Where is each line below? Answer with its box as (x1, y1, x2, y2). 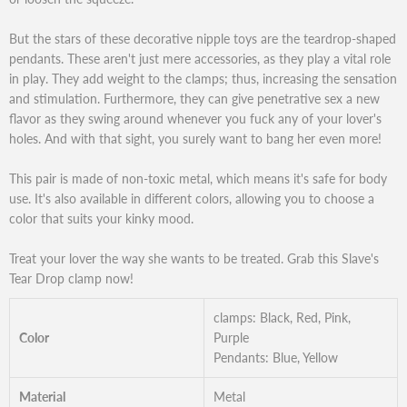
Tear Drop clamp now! (9, 270, 134, 286)
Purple (213, 329, 249, 345)
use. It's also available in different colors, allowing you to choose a (9, 190, 374, 206)
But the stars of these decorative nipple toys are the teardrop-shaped (9, 30, 396, 46)
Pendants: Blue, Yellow (213, 349, 338, 365)
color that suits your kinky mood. (9, 210, 194, 226)
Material (19, 388, 65, 404)
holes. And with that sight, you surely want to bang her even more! (9, 130, 382, 146)
